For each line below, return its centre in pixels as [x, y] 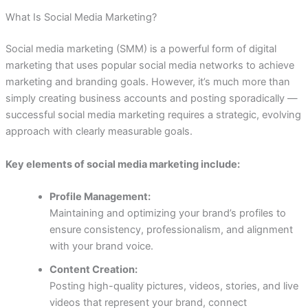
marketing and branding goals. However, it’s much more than [147, 82]
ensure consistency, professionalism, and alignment [171, 230]
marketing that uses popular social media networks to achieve [150, 66]
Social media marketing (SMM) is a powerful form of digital [141, 49]
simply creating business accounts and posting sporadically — [151, 99]
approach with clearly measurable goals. [99, 132]
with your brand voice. [101, 246]
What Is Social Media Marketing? [81, 18]
